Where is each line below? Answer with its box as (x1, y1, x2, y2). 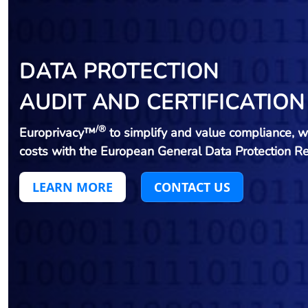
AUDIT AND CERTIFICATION (19, 88, 305, 117)
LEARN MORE (32, 179, 113, 195)
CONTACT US (154, 179, 230, 195)
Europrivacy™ (19, 124, 96, 141)
